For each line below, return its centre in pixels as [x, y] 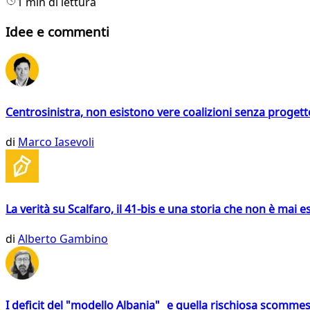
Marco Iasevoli [56, 142]
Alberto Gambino [63, 238]
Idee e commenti [57, 32]
